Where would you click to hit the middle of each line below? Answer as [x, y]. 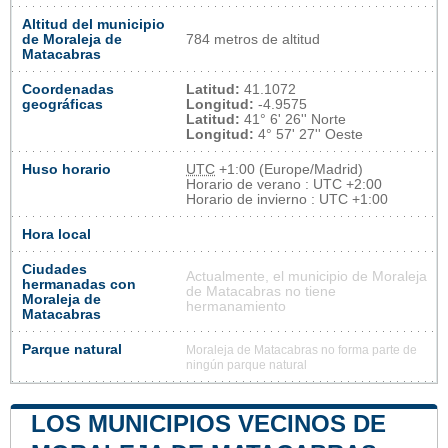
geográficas [62, 104]
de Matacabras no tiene [261, 291]
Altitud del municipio [93, 24]
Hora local [56, 234]
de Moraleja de [72, 39]
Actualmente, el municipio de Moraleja [306, 276]
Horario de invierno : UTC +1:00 [287, 199]
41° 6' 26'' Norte [293, 119]
